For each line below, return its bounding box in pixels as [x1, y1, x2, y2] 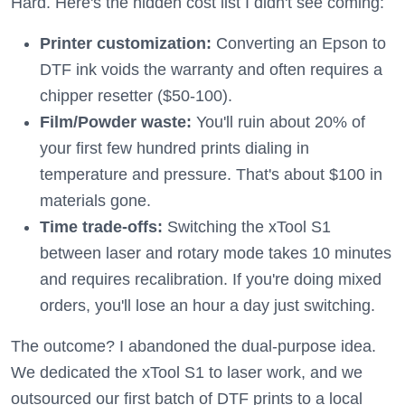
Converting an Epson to [212, 34, 386, 52]
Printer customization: [40, 34, 212, 52]
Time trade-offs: [40, 218, 163, 236]
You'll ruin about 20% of [192, 113, 365, 131]
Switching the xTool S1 [163, 218, 331, 236]
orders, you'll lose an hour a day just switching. [40, 297, 375, 315]
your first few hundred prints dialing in [40, 139, 309, 157]
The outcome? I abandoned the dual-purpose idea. [11, 337, 376, 355]
